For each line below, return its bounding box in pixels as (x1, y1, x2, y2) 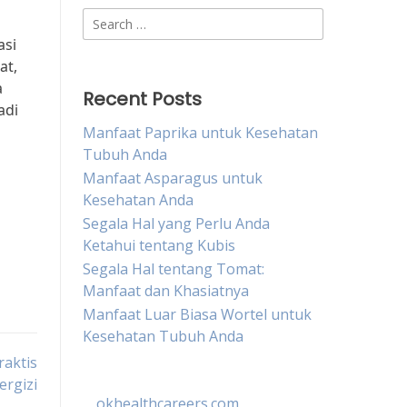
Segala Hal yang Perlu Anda (83, 213, 270, 233)
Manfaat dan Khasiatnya (83, 281, 249, 301)
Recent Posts (83, 86, 202, 112)
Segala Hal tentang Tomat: (83, 259, 264, 279)
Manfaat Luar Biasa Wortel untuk (83, 304, 312, 324)
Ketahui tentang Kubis (83, 235, 235, 255)
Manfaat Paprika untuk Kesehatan (83, 123, 318, 143)
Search (82, 8, 128, 28)
